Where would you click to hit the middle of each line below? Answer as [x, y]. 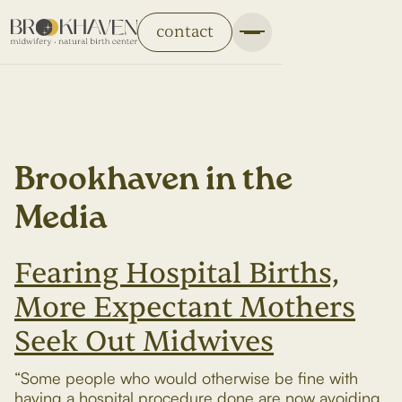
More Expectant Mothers [185, 307]
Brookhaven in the [153, 180]
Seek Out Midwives [144, 341]
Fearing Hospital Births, [177, 273]
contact [184, 31]
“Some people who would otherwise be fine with [186, 378]
